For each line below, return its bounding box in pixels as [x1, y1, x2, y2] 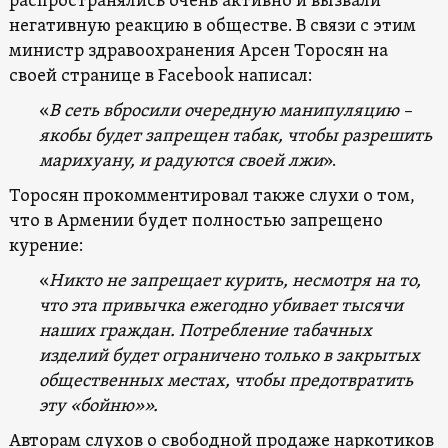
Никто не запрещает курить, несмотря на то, [48, 269, 421, 293]
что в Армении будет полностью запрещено [8, 209, 383, 233]
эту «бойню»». [38, 394, 158, 418]
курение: [8, 234, 83, 258]
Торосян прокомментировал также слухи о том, [8, 184, 415, 208]
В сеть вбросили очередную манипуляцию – [48, 99, 412, 123]
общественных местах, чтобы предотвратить [38, 369, 413, 393]
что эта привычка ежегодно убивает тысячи [38, 294, 403, 318]
